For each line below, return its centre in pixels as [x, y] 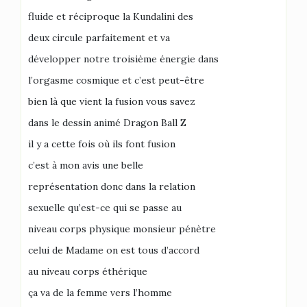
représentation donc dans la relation [112, 186]
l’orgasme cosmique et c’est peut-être [116, 80]
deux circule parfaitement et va [99, 37]
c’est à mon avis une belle [86, 165]
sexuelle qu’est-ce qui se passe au [105, 207]
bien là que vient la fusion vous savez [112, 101]
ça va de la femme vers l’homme [100, 292]
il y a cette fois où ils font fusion [102, 144]
